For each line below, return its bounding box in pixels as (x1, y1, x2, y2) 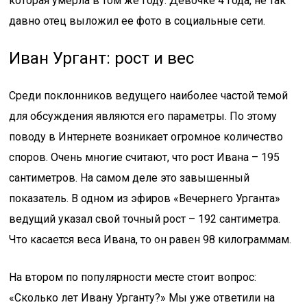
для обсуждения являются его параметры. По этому (9, 110, 278, 123)
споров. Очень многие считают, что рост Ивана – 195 (9, 151, 280, 164)
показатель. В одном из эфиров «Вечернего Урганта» (9, 192, 281, 205)
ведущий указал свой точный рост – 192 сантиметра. (9, 212, 281, 225)
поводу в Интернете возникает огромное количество (9, 130, 284, 143)
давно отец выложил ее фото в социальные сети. (9, 14, 266, 27)
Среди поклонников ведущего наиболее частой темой (9, 89, 288, 102)
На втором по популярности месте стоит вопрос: (9, 271, 257, 284)
